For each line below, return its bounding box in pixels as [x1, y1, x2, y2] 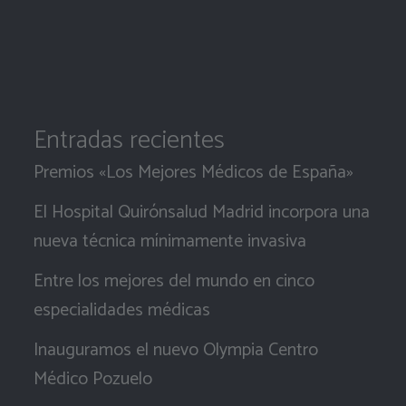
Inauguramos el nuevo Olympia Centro [33, 335, 318, 365]
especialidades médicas [33, 295, 210, 325]
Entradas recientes [33, 120, 225, 161]
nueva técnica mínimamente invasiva [33, 227, 306, 256]
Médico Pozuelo [33, 364, 152, 394]
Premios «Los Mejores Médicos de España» [33, 158, 353, 188]
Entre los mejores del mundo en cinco [33, 266, 314, 296]
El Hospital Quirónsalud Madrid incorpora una [33, 198, 370, 227]
